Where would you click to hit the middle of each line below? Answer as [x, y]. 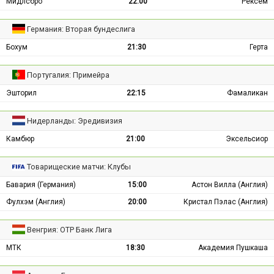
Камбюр [20, 139]
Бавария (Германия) [41, 184]
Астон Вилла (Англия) [230, 184]
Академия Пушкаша [233, 247]
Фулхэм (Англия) [36, 202]
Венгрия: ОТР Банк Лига [70, 229]
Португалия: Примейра [68, 75]
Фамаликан [247, 93]
